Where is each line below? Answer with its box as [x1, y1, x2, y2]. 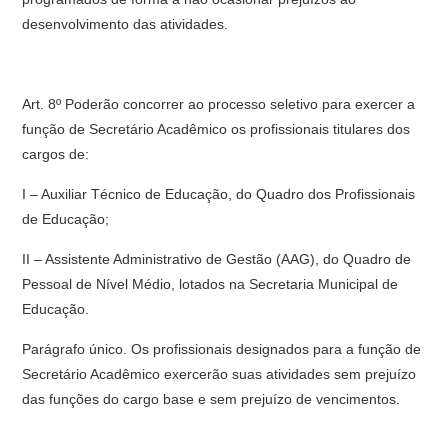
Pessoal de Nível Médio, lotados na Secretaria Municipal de [22, 276, 399, 292]
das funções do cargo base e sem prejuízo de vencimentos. [22, 391, 401, 407]
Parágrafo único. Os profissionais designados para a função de [22, 341, 422, 357]
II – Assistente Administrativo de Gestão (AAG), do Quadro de [22, 251, 412, 267]
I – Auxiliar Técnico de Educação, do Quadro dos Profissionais [22, 186, 416, 202]
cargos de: [22, 146, 90, 162]
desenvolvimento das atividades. [22, 16, 229, 32]
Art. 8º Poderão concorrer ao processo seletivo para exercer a [22, 96, 416, 112]
